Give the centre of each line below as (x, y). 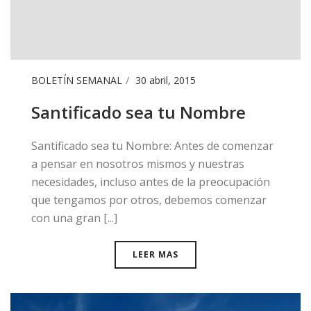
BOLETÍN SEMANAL (77, 81)
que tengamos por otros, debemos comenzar (149, 200)
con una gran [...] (74, 218)
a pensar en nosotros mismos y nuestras (138, 164)
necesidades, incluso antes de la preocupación (151, 182)
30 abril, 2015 (166, 81)
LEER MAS (155, 255)
